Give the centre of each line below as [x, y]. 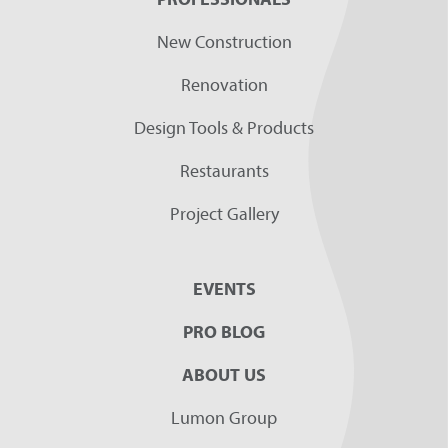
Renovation [224, 84]
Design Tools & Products [224, 127]
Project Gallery [224, 213]
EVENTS [224, 288]
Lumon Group [224, 417]
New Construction [224, 41]
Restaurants [224, 170]
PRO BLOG [224, 331]
